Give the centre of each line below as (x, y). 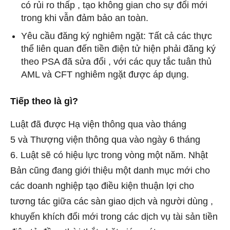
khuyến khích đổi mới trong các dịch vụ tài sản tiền (114, 216)
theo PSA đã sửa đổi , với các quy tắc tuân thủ (116, 61)
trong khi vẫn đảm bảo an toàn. (85, 18)
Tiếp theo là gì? (44, 101)
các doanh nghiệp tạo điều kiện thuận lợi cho (102, 186)
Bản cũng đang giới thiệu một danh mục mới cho (110, 170)
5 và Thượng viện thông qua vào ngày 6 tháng (105, 139)
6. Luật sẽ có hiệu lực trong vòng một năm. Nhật (109, 155)
